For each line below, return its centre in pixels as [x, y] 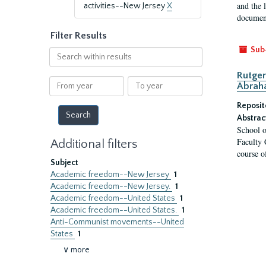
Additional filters [94, 144]
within [61, 64]
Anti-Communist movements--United [117, 222]
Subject [64, 163]
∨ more [76, 250]
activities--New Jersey [125, 6]
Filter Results [79, 36]
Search [61, 52]
